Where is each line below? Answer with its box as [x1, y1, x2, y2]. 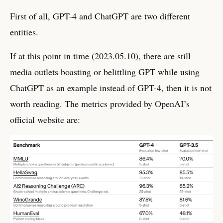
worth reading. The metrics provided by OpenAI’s [10, 97, 190, 110]
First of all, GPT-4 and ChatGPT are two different [10, 9, 190, 22]
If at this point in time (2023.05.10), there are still [10, 49, 191, 62]
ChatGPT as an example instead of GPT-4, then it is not [10, 81, 212, 94]
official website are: [10, 113, 80, 125]
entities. [10, 25, 38, 38]
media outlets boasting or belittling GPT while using [10, 65, 200, 78]
